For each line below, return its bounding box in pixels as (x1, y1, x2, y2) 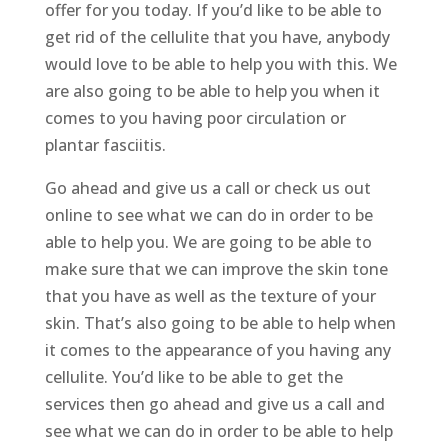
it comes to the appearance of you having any (44, 339, 391, 362)
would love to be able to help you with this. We (44, 53, 397, 76)
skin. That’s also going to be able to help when (44, 312, 396, 335)
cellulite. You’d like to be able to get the (44, 366, 343, 389)
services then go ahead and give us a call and (44, 393, 385, 416)
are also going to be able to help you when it (44, 80, 380, 103)
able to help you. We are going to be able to (44, 231, 372, 254)
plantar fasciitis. (44, 134, 166, 157)
